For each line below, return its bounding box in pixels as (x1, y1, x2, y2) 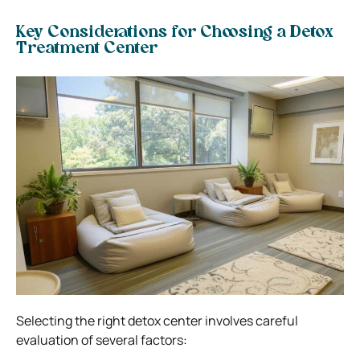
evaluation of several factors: (16, 330, 187, 349)
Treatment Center (16, 40, 157, 57)
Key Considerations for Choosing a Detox (16, 24, 333, 41)
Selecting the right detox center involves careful (16, 311, 298, 329)
